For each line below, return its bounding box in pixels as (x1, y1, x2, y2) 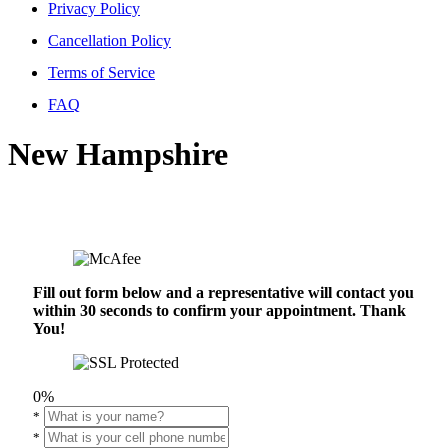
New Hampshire (8, 135, 228, 172)
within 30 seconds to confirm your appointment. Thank (33, 302, 406, 320)
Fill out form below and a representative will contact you (33, 284, 414, 302)
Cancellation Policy (48, 32, 171, 50)
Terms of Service (48, 64, 155, 82)
